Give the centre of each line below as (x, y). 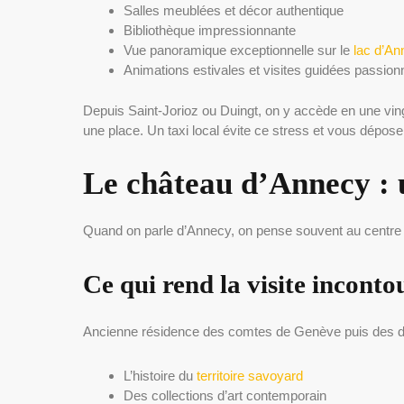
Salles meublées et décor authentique (234, 11)
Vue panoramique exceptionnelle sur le (239, 50)
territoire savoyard (248, 375)
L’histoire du (158, 375)
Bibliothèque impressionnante (210, 31)
